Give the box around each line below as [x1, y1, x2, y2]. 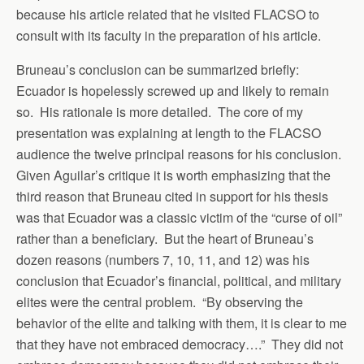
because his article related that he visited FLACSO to [16, 5, 319, 24]
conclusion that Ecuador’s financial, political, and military [16, 271, 341, 290]
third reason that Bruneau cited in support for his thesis [16, 187, 328, 206]
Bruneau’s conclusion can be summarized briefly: [16, 60, 299, 79]
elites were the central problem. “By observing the [16, 292, 303, 311]
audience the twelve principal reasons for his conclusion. [16, 145, 344, 163]
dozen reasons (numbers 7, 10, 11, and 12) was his [16, 250, 310, 269]
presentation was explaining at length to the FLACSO [16, 123, 321, 142]
